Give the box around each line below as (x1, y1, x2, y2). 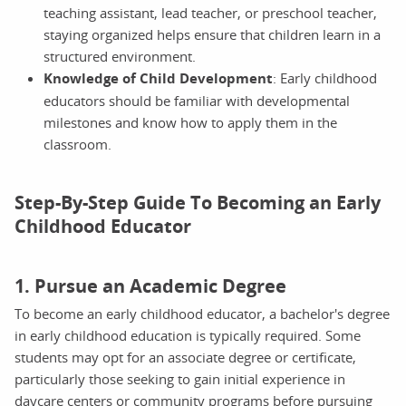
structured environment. (43, 46, 196, 65)
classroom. (43, 134, 111, 153)
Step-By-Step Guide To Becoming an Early (14, 189, 381, 215)
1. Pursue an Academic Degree (14, 273, 286, 298)
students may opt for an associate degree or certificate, (14, 347, 356, 366)
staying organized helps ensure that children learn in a (43, 24, 381, 43)
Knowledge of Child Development (43, 68, 273, 88)
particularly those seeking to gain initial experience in (14, 369, 345, 388)
